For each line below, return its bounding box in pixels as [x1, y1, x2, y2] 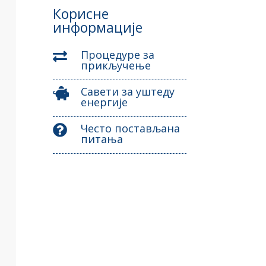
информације [53, 17, 143, 37]
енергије [81, 94, 128, 109]
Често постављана [81, 121, 180, 135]
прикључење [81, 58, 151, 72]
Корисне [53, 4, 109, 23]
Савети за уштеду [81, 84, 175, 99]
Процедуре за [81, 47, 155, 62]
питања [81, 131, 123, 146]
